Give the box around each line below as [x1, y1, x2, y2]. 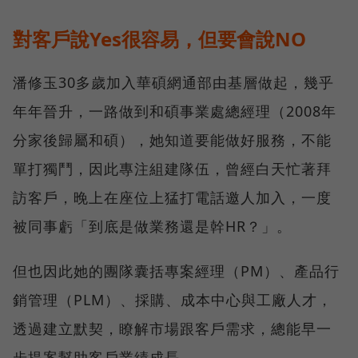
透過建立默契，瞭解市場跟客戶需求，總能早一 [13, 319, 332, 339]
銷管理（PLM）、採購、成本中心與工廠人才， [13, 290, 332, 310]
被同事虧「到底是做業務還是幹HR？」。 [13, 217, 292, 237]
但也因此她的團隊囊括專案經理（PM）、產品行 [13, 261, 340, 281]
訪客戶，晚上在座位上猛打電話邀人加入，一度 [13, 188, 332, 208]
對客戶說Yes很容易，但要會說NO [13, 26, 306, 53]
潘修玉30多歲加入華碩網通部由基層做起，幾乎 [13, 73, 334, 93]
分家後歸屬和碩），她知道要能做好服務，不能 [13, 130, 332, 150]
